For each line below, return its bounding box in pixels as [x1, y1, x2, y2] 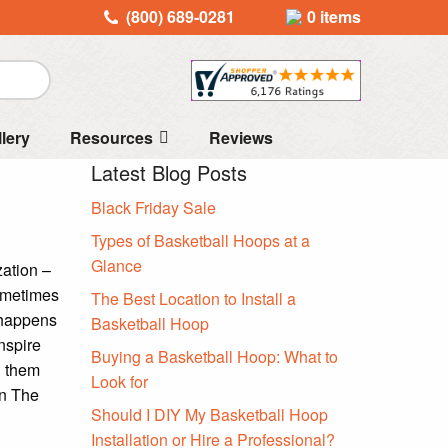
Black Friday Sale [91, 196, 216, 219]
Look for [91, 370, 148, 393]
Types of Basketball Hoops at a [91, 229, 310, 252]
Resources [69, 126, 153, 149]
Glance [91, 254, 142, 277]
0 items [307, 5, 361, 28]
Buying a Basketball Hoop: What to [91, 345, 338, 368]
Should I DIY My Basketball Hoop [91, 403, 328, 426]
